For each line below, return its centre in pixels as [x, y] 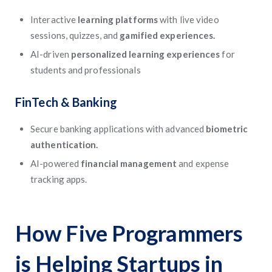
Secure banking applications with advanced [118, 129]
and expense [204, 163]
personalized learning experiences [147, 54]
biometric [227, 129]
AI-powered [56, 163]
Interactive [54, 19]
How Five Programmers [129, 233]
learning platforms [119, 19]
